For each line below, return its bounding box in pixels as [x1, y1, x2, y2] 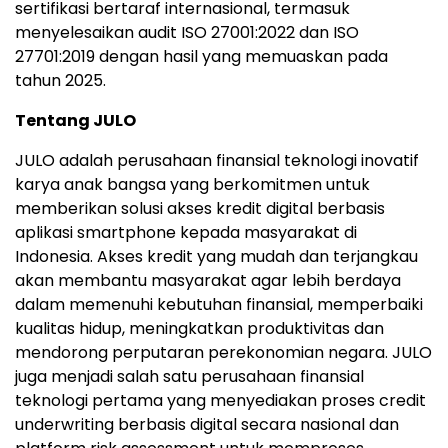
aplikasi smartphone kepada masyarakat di [15, 221, 357, 245]
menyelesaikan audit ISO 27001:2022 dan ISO [15, 21, 359, 45]
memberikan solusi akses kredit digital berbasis [15, 197, 385, 221]
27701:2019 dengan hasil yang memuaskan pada [15, 45, 388, 69]
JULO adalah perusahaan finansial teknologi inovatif [15, 149, 419, 173]
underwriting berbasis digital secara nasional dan [15, 413, 399, 437]
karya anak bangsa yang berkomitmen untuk [15, 173, 370, 197]
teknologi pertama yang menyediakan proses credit [15, 389, 426, 413]
